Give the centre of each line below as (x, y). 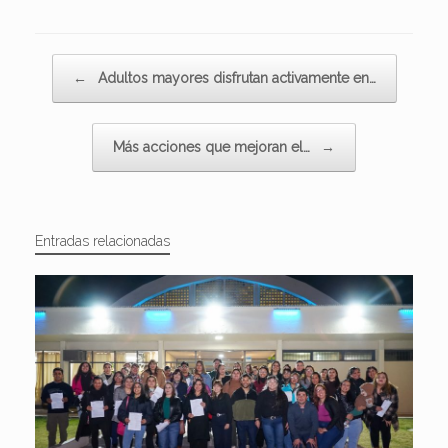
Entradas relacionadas (102, 241)
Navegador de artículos (104, 64)
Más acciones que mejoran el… (213, 147)
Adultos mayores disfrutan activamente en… (234, 78)
